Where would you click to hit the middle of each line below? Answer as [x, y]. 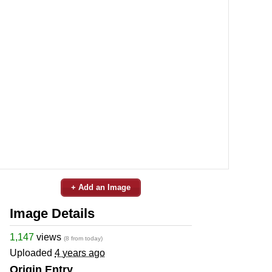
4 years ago [80, 253]
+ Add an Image [101, 187]
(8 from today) [83, 238]
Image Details [52, 213]
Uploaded [32, 253]
